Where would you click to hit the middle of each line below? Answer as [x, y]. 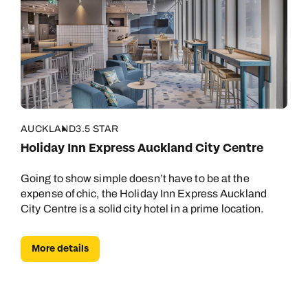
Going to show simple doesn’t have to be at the [135, 178]
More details [60, 249]
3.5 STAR [97, 129]
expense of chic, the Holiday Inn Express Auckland [144, 194]
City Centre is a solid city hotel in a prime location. [142, 209]
